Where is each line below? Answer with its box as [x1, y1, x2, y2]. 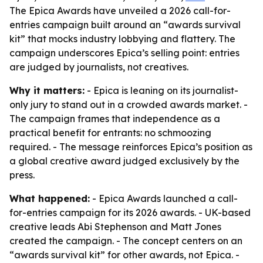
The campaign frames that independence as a [9, 113, 220, 124]
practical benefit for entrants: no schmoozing [9, 127, 211, 139]
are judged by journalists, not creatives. [9, 61, 188, 73]
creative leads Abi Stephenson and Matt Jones [9, 221, 221, 232]
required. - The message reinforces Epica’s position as [9, 141, 252, 153]
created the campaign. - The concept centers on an [9, 235, 242, 247]
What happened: [9, 193, 90, 204]
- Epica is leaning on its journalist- [85, 85, 238, 96]
